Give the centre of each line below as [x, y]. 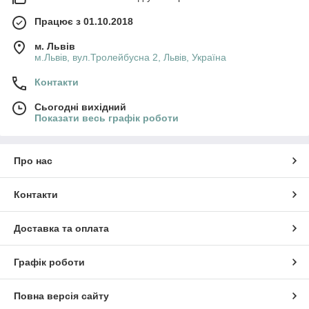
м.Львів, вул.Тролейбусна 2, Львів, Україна [130, 57]
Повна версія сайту [61, 296]
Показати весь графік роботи [107, 118]
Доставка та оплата [61, 228]
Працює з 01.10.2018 [84, 21]
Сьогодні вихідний [80, 107]
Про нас [33, 160]
